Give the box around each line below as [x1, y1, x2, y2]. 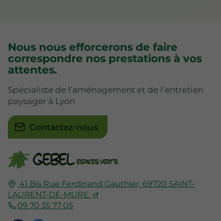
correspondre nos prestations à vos [8, 51, 202, 65]
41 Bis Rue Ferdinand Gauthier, [19, 179, 141, 188]
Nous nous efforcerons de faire [8, 40, 178, 53]
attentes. [8, 63, 57, 76]
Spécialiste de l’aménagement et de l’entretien [8, 84, 203, 95]
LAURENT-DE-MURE [8, 189, 89, 199]
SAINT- [169, 179, 195, 188]
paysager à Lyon [8, 96, 75, 106]
